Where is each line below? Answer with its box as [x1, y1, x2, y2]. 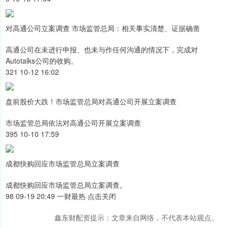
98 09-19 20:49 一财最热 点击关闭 [6, 191, 116, 202]
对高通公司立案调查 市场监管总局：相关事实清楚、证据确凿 [6, 23, 200, 34]
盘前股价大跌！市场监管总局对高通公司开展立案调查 [6, 96, 177, 107]
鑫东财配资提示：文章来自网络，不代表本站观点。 [54, 212, 218, 223]
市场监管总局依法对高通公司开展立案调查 [6, 118, 141, 128]
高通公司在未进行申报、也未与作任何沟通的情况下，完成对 [6, 44, 198, 55]
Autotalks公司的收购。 [6, 55, 78, 66]
